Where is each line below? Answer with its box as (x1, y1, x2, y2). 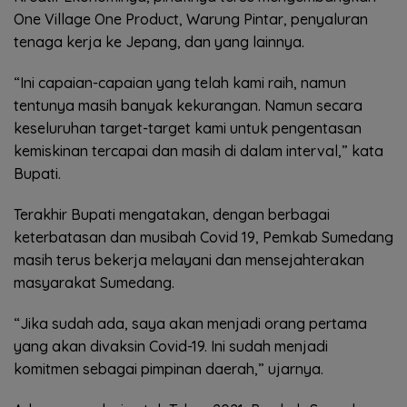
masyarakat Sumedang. (14, 273, 174, 292)
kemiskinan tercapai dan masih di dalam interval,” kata (14, 141, 383, 160)
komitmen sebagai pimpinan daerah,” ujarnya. (14, 359, 323, 378)
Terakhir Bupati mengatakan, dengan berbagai (14, 204, 330, 223)
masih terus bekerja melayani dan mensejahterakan (14, 250, 364, 269)
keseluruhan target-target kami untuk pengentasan (14, 118, 362, 137)
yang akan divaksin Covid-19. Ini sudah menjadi (14, 336, 328, 355)
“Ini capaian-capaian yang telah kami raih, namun (14, 73, 346, 92)
